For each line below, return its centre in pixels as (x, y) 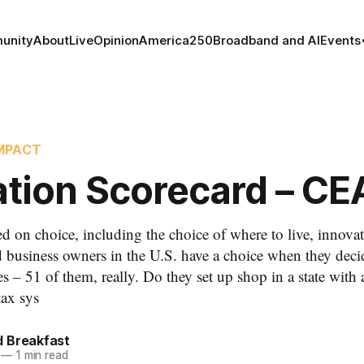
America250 (175, 40)
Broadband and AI (266, 40)
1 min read (40, 355)
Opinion (116, 40)
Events (340, 40)
